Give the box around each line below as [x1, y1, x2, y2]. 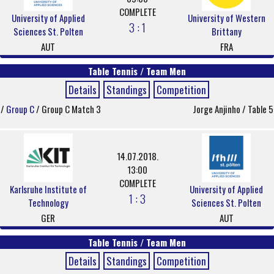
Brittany [211, 24, 242, 38]
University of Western [187, 11, 265, 24]
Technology [28, 196, 68, 209]
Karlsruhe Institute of [9, 182, 87, 196]
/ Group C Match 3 [36, 102, 101, 116]
